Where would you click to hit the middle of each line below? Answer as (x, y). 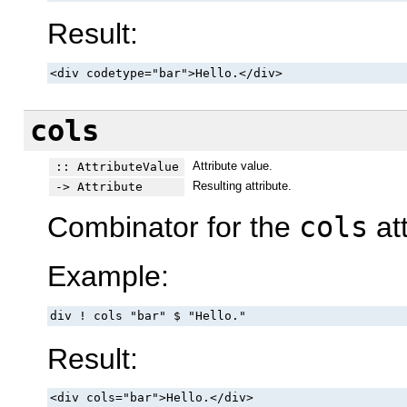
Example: (108, 277)
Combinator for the (173, 227)
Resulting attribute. (242, 185)
